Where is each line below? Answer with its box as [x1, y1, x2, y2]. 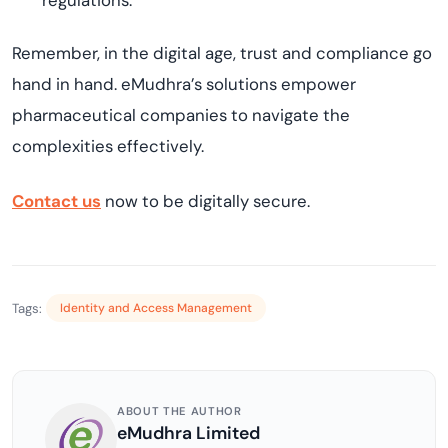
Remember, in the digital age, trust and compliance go [12, 42, 432, 64]
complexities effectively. [12, 135, 204, 157]
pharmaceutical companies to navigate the [12, 104, 350, 126]
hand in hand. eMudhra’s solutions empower [12, 73, 356, 95]
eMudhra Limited [117, 422, 260, 444]
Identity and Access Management [60, 300, 252, 316]
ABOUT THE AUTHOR [117, 404, 242, 418]
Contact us [12, 190, 101, 212]
